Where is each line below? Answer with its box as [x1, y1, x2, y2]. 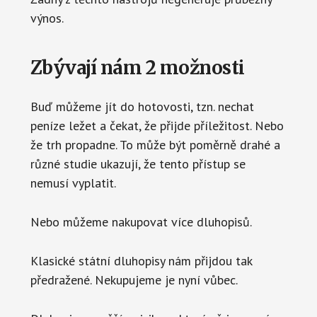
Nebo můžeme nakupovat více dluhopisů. [30, 213, 252, 230]
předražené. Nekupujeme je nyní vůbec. [30, 271, 238, 288]
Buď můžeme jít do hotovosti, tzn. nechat [30, 98, 254, 115]
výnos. [30, 9, 64, 26]
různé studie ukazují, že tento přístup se [30, 155, 246, 172]
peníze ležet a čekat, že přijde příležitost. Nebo [30, 117, 284, 134]
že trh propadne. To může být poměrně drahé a [30, 136, 280, 153]
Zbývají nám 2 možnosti [30, 55, 245, 79]
